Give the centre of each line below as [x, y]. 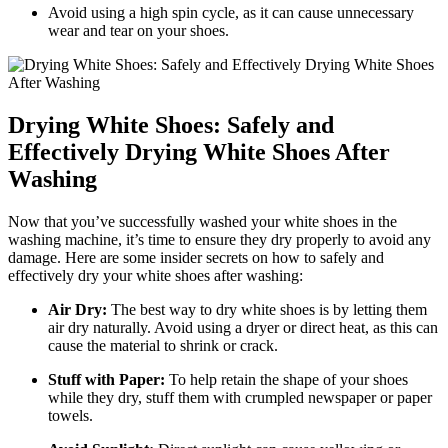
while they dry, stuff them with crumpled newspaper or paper [240, 397]
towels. [70, 415]
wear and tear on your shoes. [138, 30]
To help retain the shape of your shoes [286, 379]
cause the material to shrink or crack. [163, 345]
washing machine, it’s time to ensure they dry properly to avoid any [219, 239]
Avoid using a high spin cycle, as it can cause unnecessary [231, 12]
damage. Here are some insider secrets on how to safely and [196, 257]
